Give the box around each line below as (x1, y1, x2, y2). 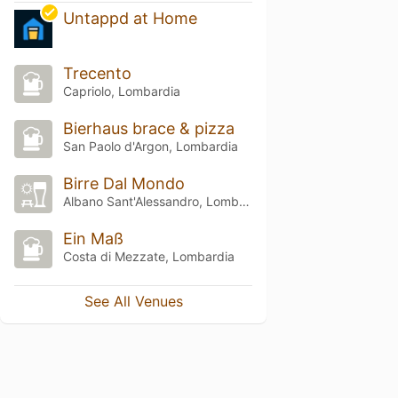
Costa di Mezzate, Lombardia (62, 248, 235, 264)
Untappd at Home (62, 9, 197, 28)
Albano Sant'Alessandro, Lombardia (238, 194, 250, 209)
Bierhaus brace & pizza (62, 119, 235, 139)
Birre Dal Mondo (62, 174, 185, 193)
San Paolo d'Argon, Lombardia (62, 139, 238, 155)
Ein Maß (62, 228, 123, 248)
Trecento (62, 64, 131, 84)
